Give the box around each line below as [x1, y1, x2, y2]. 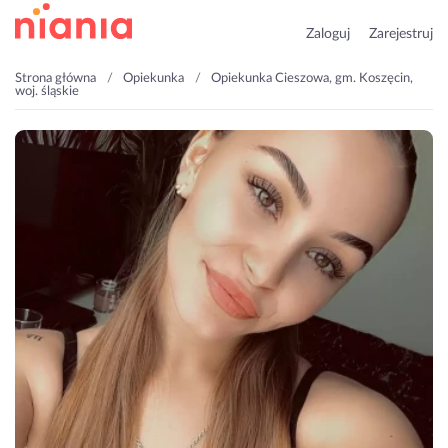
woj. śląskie [15, 85, 79, 98]
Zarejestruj [369, 27, 433, 41]
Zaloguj [306, 27, 350, 41]
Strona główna [15, 72, 96, 85]
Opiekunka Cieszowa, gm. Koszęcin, [211, 72, 413, 85]
